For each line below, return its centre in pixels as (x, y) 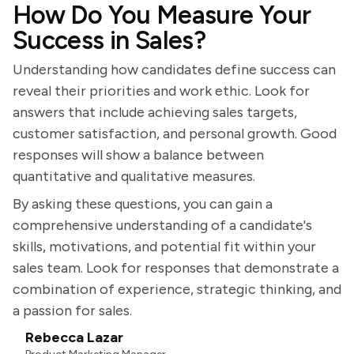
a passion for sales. (72, 311)
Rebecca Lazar (75, 337)
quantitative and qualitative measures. (134, 176)
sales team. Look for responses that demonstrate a (176, 268)
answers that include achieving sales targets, (155, 112)
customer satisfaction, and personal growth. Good (175, 134)
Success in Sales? (109, 40)
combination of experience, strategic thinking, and (177, 289)
